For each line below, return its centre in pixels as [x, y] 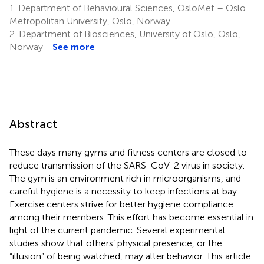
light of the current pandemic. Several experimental [117, 230]
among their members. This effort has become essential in [131, 217]
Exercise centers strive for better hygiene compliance [121, 204]
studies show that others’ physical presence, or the [116, 243]
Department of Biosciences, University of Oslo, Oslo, [128, 34]
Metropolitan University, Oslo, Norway [90, 21]
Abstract [33, 123]
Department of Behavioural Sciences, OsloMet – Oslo [131, 8]
